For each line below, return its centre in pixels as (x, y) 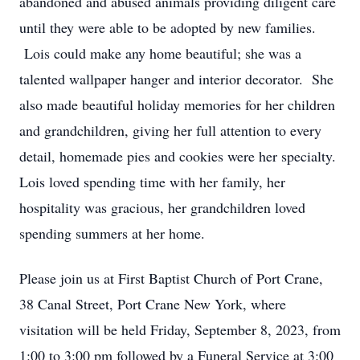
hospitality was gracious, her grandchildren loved (162, 207)
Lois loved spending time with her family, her (152, 182)
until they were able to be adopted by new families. (168, 27)
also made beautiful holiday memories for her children (177, 104)
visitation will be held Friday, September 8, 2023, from (180, 329)
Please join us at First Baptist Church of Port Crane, (171, 278)
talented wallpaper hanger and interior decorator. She (176, 79)
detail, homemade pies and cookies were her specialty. (178, 156)
